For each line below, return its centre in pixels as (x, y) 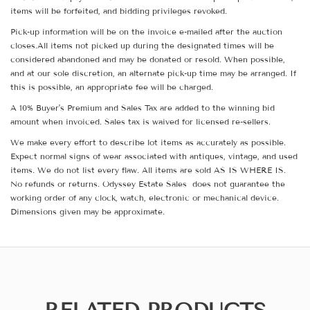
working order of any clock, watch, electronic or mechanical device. (145, 198)
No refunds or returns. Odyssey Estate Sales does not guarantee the (148, 184)
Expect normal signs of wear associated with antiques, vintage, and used (154, 156)
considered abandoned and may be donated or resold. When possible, (148, 60)
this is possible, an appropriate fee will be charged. (113, 87)
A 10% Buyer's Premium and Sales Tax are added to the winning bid (143, 108)
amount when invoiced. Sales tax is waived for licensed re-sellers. (140, 122)
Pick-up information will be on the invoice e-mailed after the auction (146, 32)
